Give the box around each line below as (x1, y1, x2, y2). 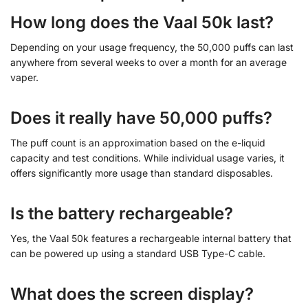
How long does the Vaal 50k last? (10, 12, 274, 32)
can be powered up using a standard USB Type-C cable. (10, 247, 265, 259)
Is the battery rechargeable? (10, 203, 233, 223)
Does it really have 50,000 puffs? (10, 107, 272, 128)
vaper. (10, 71, 38, 83)
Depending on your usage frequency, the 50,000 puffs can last (10, 41, 294, 53)
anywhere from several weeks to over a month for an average (10, 56, 287, 68)
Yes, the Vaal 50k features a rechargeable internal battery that (10, 232, 291, 244)
